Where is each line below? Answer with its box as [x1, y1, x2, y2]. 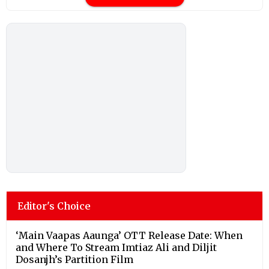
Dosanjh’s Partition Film [16, 253, 133, 265]
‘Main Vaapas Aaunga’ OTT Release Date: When [16, 229, 243, 241]
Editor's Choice [17, 199, 91, 212]
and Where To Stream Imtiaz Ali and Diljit [16, 241, 217, 253]
